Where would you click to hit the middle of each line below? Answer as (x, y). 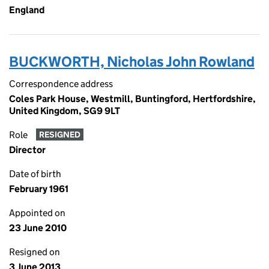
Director (27, 150)
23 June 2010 (38, 228)
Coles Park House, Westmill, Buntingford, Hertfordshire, (132, 99)
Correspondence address (61, 84)
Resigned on (35, 252)
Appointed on (37, 213)
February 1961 (39, 189)
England (27, 10)
